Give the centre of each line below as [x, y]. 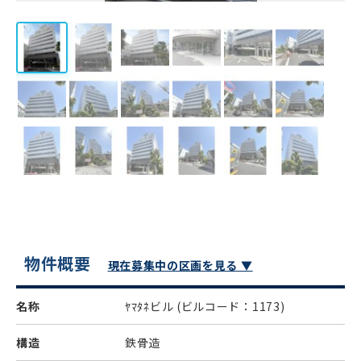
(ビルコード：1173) [230, 306]
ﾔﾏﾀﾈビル [151, 306]
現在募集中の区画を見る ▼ [180, 265]
